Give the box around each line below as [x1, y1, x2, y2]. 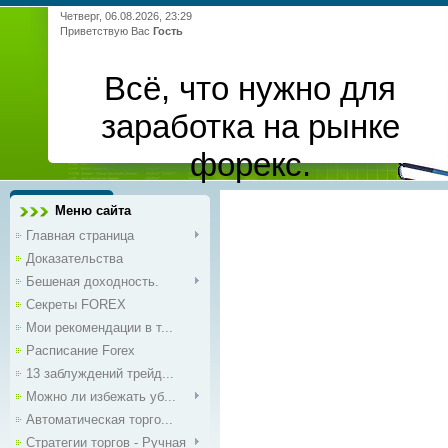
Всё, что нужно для [104, 70, 396, 107]
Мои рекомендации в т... [26, 320, 173, 335]
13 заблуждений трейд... [26, 366, 174, 381]
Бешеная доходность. [26, 274, 159, 289]
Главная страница [26, 228, 134, 243]
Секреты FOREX [26, 297, 126, 312]
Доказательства [26, 251, 123, 266]
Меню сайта [55, 203, 131, 218]
